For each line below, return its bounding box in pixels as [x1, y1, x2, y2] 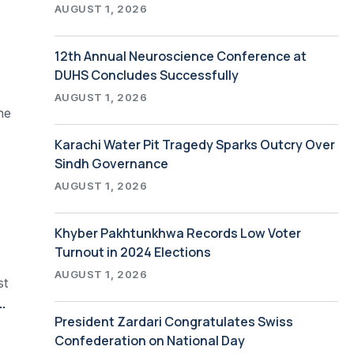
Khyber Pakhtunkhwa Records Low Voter [54, 224, 301, 242]
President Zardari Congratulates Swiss [54, 312, 293, 330]
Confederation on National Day [54, 331, 245, 349]
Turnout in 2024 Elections [54, 243, 211, 261]
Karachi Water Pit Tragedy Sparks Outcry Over [54, 135, 335, 153]
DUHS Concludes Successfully [54, 66, 239, 84]
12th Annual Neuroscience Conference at [54, 47, 307, 65]
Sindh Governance [54, 154, 168, 172]
